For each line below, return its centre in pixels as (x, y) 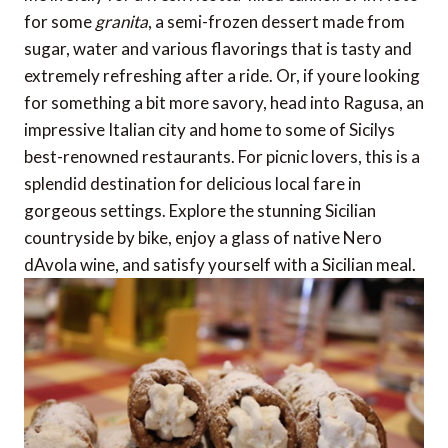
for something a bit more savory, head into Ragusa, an (224, 103)
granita (121, 22)
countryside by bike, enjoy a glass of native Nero (203, 238)
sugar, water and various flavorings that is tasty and (218, 49)
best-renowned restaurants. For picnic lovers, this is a (222, 157)
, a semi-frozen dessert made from (276, 22)
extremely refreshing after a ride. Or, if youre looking (222, 76)
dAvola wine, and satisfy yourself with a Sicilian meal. (220, 265)
